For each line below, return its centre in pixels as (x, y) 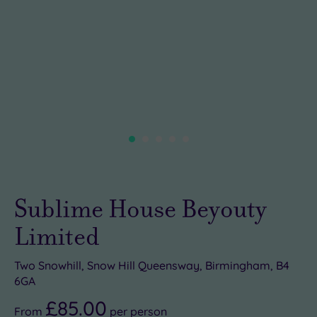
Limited (57, 236)
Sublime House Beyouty (140, 208)
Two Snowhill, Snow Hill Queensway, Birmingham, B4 (152, 265)
